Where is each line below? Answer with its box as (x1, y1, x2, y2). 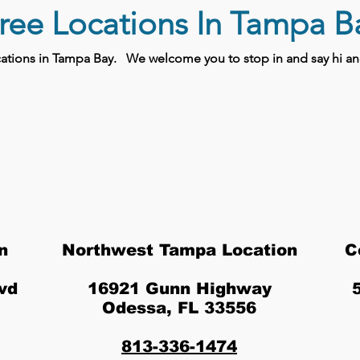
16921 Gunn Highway (87, 280, 272, 297)
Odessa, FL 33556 (102, 299, 256, 317)
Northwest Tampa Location (61, 241, 297, 259)
